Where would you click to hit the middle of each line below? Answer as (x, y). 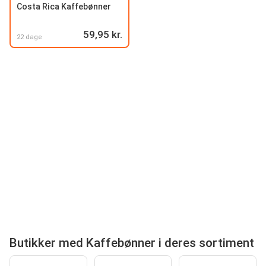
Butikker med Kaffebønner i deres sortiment (132, 243)
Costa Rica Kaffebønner (64, 6)
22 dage (29, 37)
